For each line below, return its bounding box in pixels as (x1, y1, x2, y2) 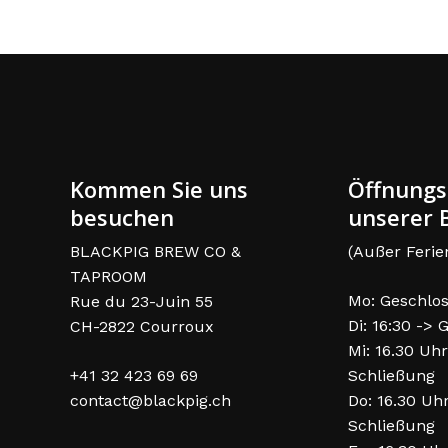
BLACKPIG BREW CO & (70, 242, 241, 262)
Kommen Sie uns (70, 174, 248, 205)
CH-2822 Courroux (70, 317, 214, 337)
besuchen (70, 202, 174, 233)
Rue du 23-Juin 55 (70, 292, 213, 312)
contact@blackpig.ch (70, 391, 231, 411)
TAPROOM (70, 267, 147, 287)
